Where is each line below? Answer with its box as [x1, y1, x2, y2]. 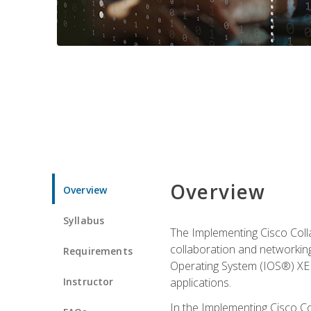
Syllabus [63, 213, 105, 227]
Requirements [63, 244, 133, 258]
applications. [169, 274, 231, 290]
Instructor [63, 274, 114, 288]
